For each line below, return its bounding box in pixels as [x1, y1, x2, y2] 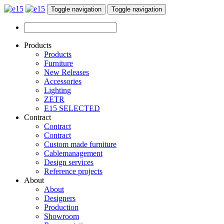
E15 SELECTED [44, 104, 100, 112]
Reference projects [44, 167, 102, 175]
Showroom [44, 212, 79, 220]
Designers [44, 194, 75, 202]
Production [44, 203, 78, 211]
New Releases [44, 68, 89, 76]
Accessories [44, 77, 81, 85]
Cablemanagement [44, 149, 102, 157]
